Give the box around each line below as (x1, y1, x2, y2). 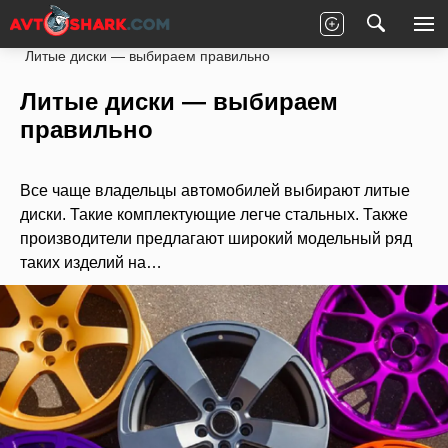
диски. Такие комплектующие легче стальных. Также (20, 206, 408, 223)
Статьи (127, 24, 172, 40)
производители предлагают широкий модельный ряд (20, 230, 412, 247)
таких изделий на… (20, 254, 162, 271)
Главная (45, 24, 99, 40)
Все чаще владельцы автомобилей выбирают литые (20, 182, 410, 199)
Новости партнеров (200, 24, 327, 40)
